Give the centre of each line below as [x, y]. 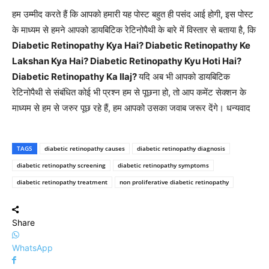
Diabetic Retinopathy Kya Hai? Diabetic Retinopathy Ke [131, 45]
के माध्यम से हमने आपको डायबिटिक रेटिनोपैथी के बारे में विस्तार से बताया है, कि [134, 29]
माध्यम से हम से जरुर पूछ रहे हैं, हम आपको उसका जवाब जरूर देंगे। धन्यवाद [131, 107]
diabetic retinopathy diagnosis [181, 148]
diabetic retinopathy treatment [62, 182]
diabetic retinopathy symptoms [163, 165]
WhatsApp [32, 247]
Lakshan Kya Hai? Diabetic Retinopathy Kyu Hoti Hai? [127, 61]
